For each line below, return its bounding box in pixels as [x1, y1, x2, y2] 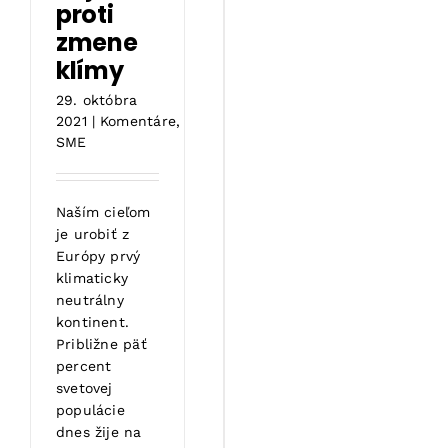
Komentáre [100, 113, 176, 130]
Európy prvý [56, 248, 141, 265]
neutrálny [56, 292, 124, 309]
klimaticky [56, 270, 129, 287]
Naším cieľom [56, 204, 151, 221]
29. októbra [56, 92, 138, 109]
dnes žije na [56, 424, 142, 441]
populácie [56, 402, 125, 419]
